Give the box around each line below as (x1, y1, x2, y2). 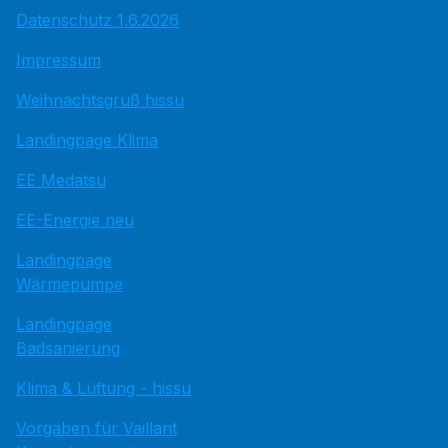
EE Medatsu (16, 170, 106, 190)
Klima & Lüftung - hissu (16, 378, 191, 398)
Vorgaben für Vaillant (16, 418, 177, 438)
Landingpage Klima (16, 130, 158, 150)
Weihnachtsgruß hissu (16, 90, 184, 110)
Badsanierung (16, 338, 120, 358)
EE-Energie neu (16, 210, 134, 230)
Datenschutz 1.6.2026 (16, 10, 179, 30)
